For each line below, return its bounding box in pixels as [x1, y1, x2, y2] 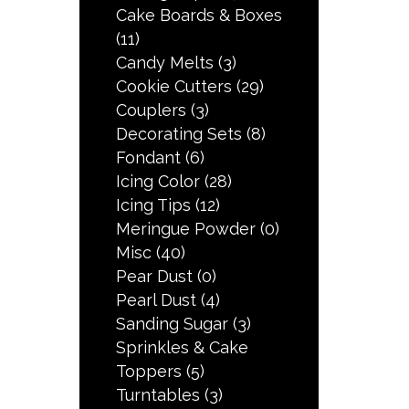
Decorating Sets [116, 124, 243, 144]
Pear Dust [116, 267, 194, 287]
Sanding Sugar [116, 314, 229, 334]
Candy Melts [116, 53, 215, 73]
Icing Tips [116, 195, 192, 215]
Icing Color [116, 172, 201, 192]
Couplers [116, 100, 187, 121]
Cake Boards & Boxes [116, 5, 283, 26]
